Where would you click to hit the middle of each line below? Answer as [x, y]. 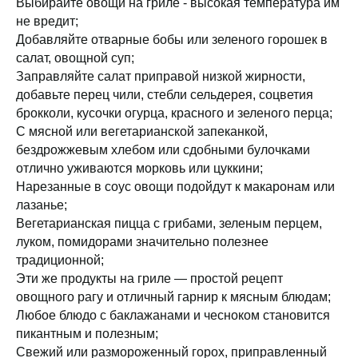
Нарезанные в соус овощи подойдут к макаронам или [175, 187]
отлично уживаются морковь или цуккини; [139, 169]
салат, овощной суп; [75, 58]
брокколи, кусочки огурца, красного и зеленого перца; [174, 113]
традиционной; [60, 261]
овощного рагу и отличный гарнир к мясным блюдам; [173, 297]
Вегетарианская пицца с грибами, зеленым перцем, [169, 224]
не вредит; [47, 22]
